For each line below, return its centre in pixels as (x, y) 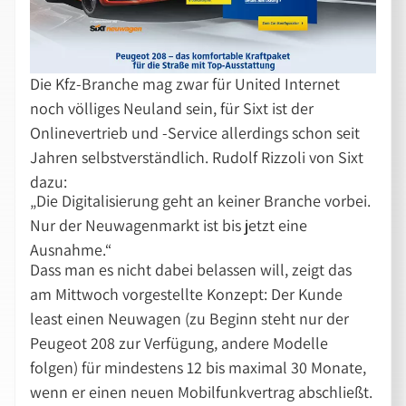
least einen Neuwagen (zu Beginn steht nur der (190, 319)
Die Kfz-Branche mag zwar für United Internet (185, 83)
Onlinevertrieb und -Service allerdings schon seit (195, 132)
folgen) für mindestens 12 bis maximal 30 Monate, (198, 368)
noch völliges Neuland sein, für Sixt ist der (172, 108)
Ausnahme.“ (71, 250)
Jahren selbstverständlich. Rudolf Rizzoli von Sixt (197, 157)
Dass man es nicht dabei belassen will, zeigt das (191, 270)
